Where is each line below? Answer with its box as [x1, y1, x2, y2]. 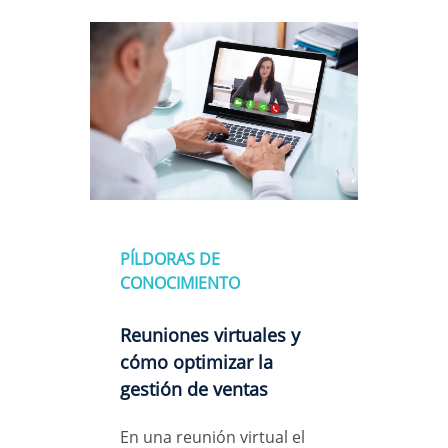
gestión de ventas [120, 376, 268, 401]
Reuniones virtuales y [120, 322, 300, 347]
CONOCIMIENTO [120, 272, 240, 295]
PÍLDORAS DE [120, 248, 220, 271]
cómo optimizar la [120, 349, 273, 374]
